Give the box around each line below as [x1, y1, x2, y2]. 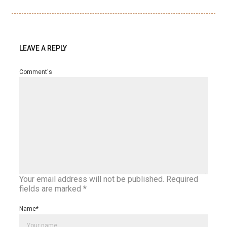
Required [166, 174, 198, 184]
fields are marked [19, 183, 83, 194]
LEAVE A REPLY [19, 44, 67, 52]
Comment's [19, 68, 52, 75]
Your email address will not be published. [19, 174, 164, 184]
